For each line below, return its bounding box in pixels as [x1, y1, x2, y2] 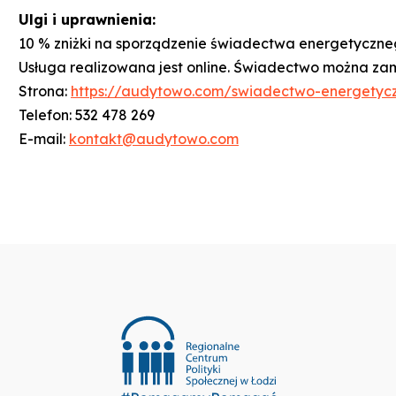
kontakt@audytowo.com [69, 129, 239, 148]
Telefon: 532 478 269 [19, 105, 155, 124]
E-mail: [19, 129, 69, 148]
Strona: [19, 81, 71, 100]
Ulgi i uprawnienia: [19, 10, 156, 28]
